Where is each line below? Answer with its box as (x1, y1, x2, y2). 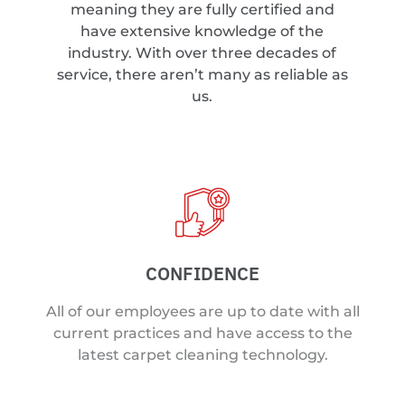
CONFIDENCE (146, 261, 259, 287)
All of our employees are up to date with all (45, 303, 360, 321)
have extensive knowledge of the (80, 23, 325, 41)
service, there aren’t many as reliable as (56, 66, 348, 84)
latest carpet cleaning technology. (77, 346, 328, 364)
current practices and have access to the (52, 325, 353, 343)
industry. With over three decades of (68, 44, 337, 62)
